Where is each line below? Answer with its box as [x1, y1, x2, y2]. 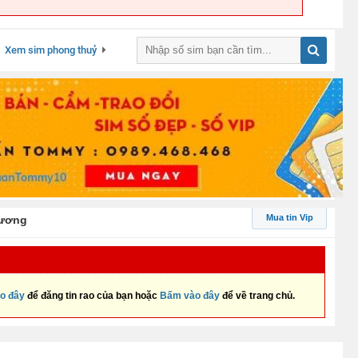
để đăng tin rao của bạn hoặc [25, 290, 160, 302]
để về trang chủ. [220, 290, 295, 302]
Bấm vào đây [160, 290, 220, 302]
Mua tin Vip [265, 213, 313, 223]
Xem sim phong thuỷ [5, 44, 97, 56]
